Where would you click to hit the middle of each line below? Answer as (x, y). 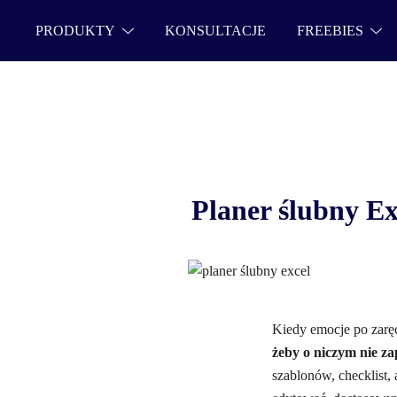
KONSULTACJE (215, 30)
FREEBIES (330, 30)
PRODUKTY (75, 30)
